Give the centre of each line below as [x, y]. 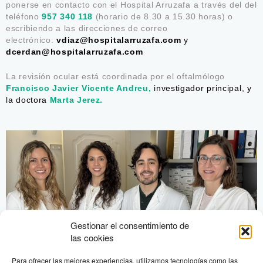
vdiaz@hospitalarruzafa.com [120, 40]
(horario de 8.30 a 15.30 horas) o [163, 16]
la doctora [26, 100]
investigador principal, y [203, 88]
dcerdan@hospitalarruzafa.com [75, 51]
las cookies [92, 237]
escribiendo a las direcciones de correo [87, 28]
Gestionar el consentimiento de [130, 225]
